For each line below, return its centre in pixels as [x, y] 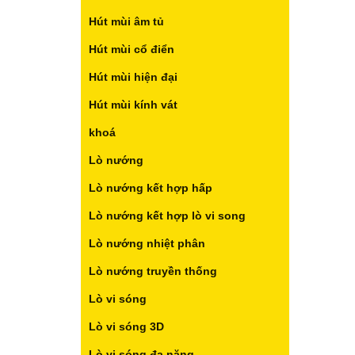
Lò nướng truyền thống [153, 271]
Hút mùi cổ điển [132, 49]
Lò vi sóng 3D [126, 326]
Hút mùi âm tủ [126, 21]
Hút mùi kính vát [133, 105]
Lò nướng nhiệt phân [147, 243]
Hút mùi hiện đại [133, 77]
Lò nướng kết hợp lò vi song [167, 216]
